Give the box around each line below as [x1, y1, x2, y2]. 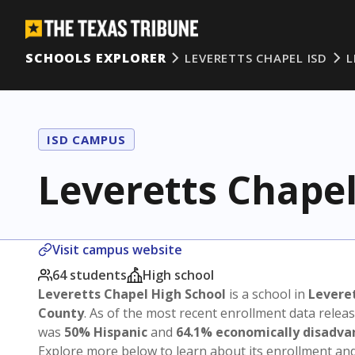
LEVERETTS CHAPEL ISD [185, 50, 328, 66]
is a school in [226, 285, 308, 303]
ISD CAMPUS [47, 132, 126, 147]
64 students [52, 266, 127, 284]
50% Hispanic [64, 323, 147, 341]
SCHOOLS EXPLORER [25, 49, 166, 67]
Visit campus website [52, 241, 182, 258]
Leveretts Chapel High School [38, 285, 226, 303]
